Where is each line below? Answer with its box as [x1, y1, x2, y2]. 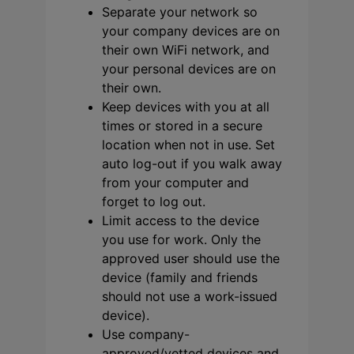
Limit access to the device [102, 213, 259, 229]
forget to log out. [102, 194, 205, 210]
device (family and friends [102, 269, 258, 286]
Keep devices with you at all [102, 99, 269, 115]
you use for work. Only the [102, 232, 261, 248]
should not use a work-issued [102, 288, 277, 305]
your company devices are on [102, 23, 280, 40]
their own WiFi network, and [102, 42, 269, 58]
